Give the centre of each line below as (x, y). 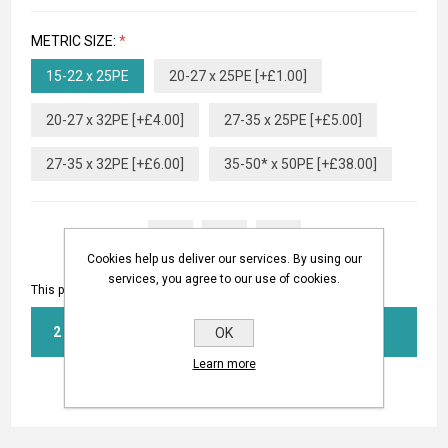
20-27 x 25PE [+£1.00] (238, 76)
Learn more (224, 364)
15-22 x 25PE (87, 76)
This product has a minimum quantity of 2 (146, 290)
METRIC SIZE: (75, 41)
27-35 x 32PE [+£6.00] (115, 164)
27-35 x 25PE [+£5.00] (293, 120)
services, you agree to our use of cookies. (224, 279)
